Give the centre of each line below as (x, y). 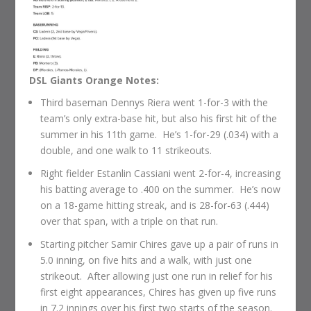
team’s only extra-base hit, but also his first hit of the (159, 118)
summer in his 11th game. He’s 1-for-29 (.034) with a (160, 134)
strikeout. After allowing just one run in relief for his (157, 276)
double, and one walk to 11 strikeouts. (126, 150)
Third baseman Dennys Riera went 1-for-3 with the (154, 102)
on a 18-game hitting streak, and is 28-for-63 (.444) (155, 205)
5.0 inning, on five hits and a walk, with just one (146, 260)
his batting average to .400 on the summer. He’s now (161, 189)
